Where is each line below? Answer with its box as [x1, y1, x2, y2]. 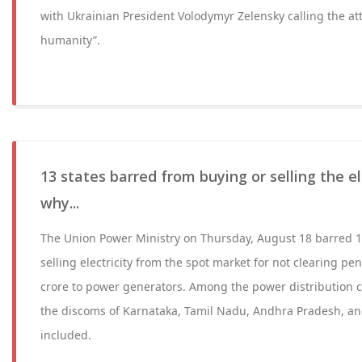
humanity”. [40, 32, 100, 48]
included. [40, 327, 91, 343]
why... [40, 193, 79, 213]
